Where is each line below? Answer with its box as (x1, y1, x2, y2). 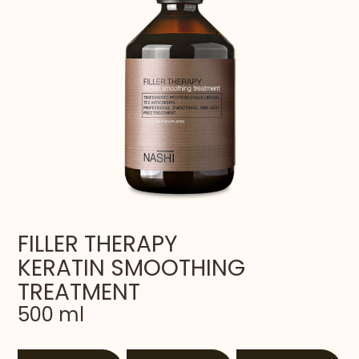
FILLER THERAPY (18, 228, 179, 260)
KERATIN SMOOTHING (18, 252, 246, 284)
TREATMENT (18, 276, 141, 309)
